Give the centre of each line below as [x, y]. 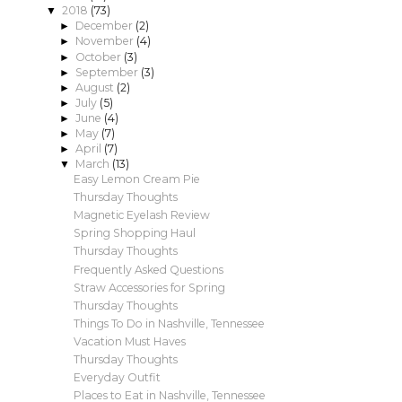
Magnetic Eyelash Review [141, 215]
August [96, 87]
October [99, 57]
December [105, 26]
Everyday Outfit [117, 378]
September [108, 72]
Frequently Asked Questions [148, 269]
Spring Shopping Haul [134, 233]
